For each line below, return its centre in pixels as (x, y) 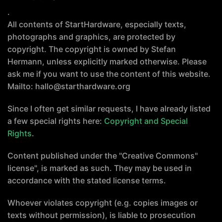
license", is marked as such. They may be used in (100, 168)
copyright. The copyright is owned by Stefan (92, 49)
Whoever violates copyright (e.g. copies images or (103, 203)
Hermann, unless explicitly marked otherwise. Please (107, 61)
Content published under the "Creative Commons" (103, 156)
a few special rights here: (56, 121)
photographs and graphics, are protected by (91, 37)
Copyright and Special (146, 121)
